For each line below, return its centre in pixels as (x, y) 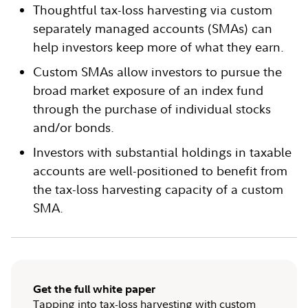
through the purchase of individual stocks (152, 109)
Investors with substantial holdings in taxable (162, 152)
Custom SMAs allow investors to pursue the (157, 72)
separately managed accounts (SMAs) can (153, 29)
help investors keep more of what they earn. (158, 47)
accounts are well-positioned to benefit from (160, 171)
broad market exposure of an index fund (148, 90)
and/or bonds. (74, 128)
